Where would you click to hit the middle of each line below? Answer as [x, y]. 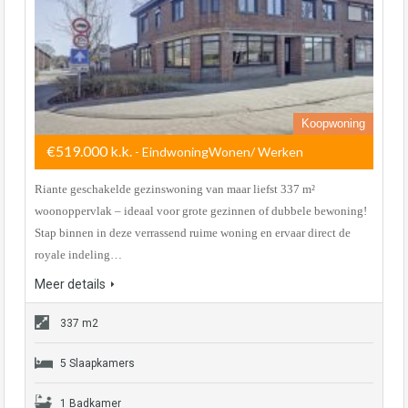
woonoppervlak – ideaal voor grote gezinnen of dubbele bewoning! [201, 210]
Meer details [70, 284]
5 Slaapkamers [97, 363]
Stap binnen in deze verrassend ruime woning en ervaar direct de [193, 232]
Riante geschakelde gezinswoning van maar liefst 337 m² [175, 189]
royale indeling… [78, 254]
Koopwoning [333, 123]
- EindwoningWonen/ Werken [218, 151]
